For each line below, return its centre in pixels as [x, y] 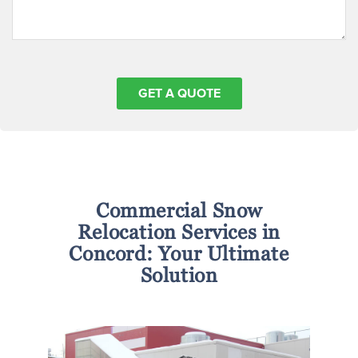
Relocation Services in [179, 232]
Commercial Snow [179, 210]
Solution [179, 275]
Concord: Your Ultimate [179, 253]
